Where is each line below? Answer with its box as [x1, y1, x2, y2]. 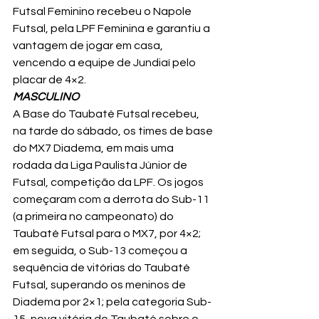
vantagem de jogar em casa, [13, 39, 165, 51]
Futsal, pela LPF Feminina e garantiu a [13, 22, 212, 34]
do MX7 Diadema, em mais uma [13, 142, 176, 154]
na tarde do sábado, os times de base [13, 125, 215, 137]
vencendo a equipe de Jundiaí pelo [13, 56, 198, 68]
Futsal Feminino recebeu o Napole [13, 5, 194, 17]
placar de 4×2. [13, 73, 86, 85]
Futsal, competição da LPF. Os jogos [13, 176, 206, 188]
